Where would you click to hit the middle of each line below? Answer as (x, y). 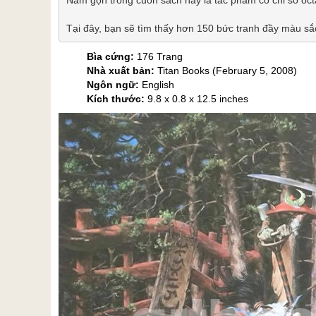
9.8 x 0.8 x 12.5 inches (198, 99)
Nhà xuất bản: (121, 71)
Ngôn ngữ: (113, 85)
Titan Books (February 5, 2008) (226, 71)
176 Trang (158, 56)
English (157, 85)
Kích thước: (117, 99)
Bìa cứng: (110, 56)
